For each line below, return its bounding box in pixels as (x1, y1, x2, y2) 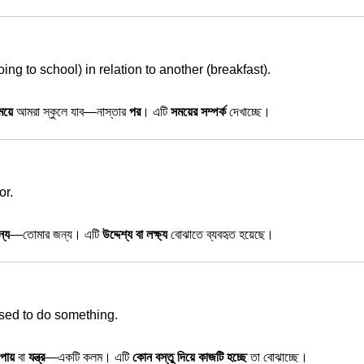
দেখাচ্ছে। (226, 105, 271, 119)
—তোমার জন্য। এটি (10, 227, 102, 241)
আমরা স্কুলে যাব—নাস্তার (13, 105, 129, 119)
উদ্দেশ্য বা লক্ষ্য (102, 227, 167, 241)
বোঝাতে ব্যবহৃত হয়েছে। (167, 227, 274, 241)
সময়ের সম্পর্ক (171, 105, 226, 119)
